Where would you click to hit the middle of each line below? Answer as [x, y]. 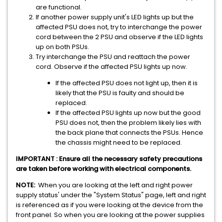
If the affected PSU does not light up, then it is [127, 83]
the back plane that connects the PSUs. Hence [129, 133]
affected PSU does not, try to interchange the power [119, 27]
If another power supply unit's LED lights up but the [115, 17]
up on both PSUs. [62, 47]
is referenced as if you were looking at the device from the [110, 205]
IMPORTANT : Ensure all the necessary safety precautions [109, 159]
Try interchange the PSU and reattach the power [113, 57]
